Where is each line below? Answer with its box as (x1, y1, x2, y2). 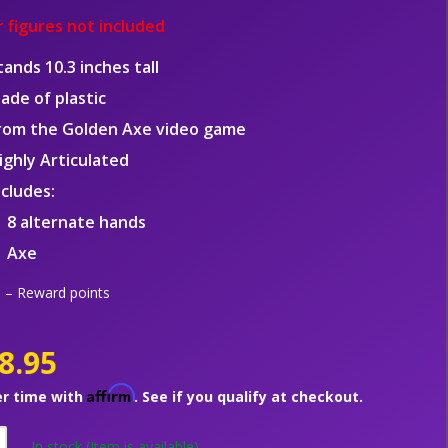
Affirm (86, 383, 134, 403)
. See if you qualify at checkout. (133, 387, 363, 406)
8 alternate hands (6, 211, 146, 233)
